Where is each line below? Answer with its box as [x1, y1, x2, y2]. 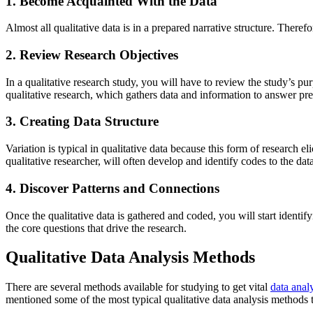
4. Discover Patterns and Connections [6, 180, 219, 196]
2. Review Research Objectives [6, 47, 178, 62]
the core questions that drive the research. [6, 221, 187, 234]
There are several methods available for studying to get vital [6, 281, 270, 293]
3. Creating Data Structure [6, 114, 159, 129]
